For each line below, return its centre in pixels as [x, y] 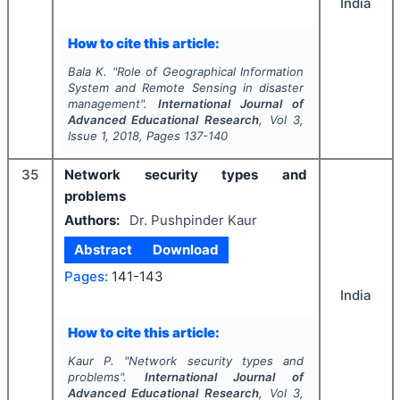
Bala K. [87, 71]
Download [185, 250]
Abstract [104, 250]
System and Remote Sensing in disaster [186, 87]
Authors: [92, 220]
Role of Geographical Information [210, 71]
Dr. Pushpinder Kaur [193, 220]
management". [112, 104]
